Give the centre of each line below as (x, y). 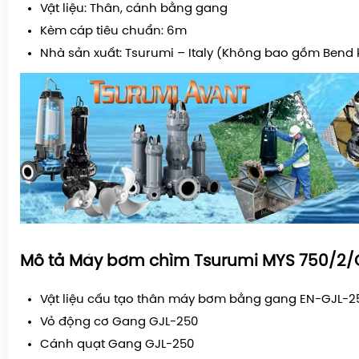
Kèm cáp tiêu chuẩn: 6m (113, 31)
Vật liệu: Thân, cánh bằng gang (134, 8)
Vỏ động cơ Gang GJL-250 (119, 323)
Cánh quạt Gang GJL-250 (117, 345)
